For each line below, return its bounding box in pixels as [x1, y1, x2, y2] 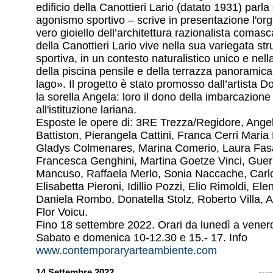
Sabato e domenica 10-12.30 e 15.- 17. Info [36, 232, 247, 244]
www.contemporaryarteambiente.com [36, 244, 217, 257]
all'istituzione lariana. [36, 104, 136, 116]
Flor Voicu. [36, 206, 88, 219]
